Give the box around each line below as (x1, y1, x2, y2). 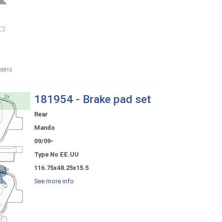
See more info (34, 177, 74, 185)
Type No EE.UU (34, 151, 79, 159)
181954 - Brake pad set (34, 93, 151, 106)
